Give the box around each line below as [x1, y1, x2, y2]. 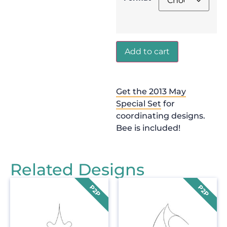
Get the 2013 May [116, 86, 186, 96]
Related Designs [10, 160, 144, 180]
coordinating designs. [116, 110, 205, 121]
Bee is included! [116, 123, 180, 133]
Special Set [116, 98, 161, 108]
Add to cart [124, 46, 170, 56]
